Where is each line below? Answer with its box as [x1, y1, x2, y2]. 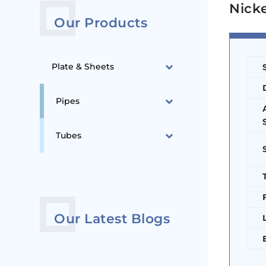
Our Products [54, 15, 148, 31]
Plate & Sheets [52, 61, 115, 72]
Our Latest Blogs [54, 210, 170, 227]
